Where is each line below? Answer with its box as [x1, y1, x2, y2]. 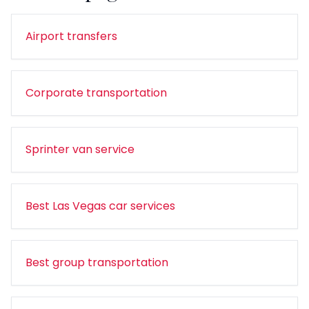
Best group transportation [26, 255, 168, 270]
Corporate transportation [26, 85, 167, 101]
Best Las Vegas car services [26, 198, 175, 214]
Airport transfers [26, 28, 117, 44]
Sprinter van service [26, 141, 134, 157]
